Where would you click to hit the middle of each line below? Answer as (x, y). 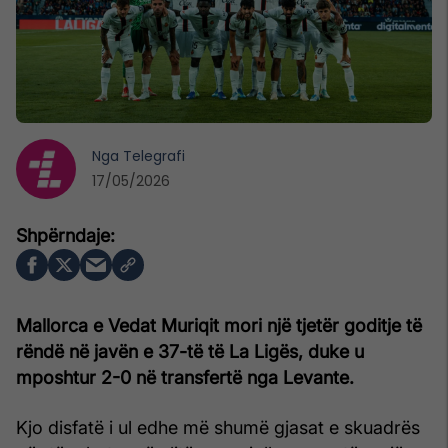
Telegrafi (154, 155)
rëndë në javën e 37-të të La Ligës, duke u (190, 351)
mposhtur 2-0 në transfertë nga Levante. (185, 377)
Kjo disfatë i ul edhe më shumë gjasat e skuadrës (218, 427)
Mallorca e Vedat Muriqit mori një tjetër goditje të (219, 325)
